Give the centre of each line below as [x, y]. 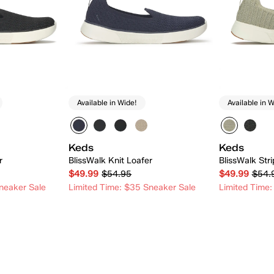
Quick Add [143, 219]
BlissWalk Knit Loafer [111, 160]
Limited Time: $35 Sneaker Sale [132, 187]
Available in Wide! [107, 103]
